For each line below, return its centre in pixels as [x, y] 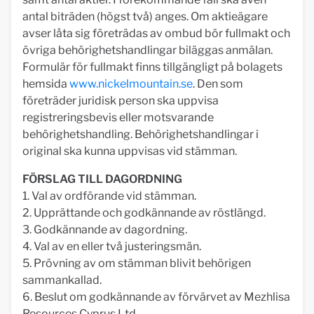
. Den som [218, 84]
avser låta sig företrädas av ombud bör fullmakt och [156, 33]
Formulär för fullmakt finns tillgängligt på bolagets [152, 67]
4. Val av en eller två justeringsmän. [112, 246]
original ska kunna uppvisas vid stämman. [130, 151]
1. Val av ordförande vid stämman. [109, 196]
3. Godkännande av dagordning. [105, 230]
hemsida [46, 84]
